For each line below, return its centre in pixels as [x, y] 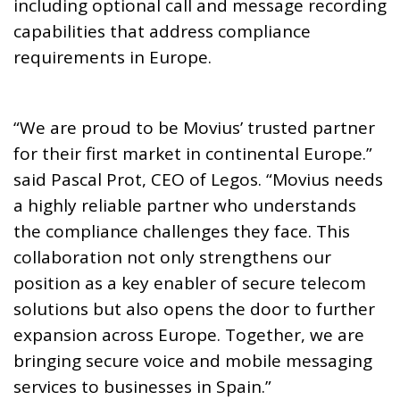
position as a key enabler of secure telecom [190, 283]
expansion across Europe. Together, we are [189, 335]
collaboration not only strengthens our [172, 258]
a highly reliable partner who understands [185, 206]
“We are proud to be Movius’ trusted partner [194, 128]
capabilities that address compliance [162, 32]
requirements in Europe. [112, 58]
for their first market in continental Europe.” [193, 154]
